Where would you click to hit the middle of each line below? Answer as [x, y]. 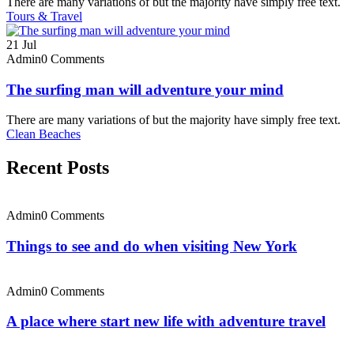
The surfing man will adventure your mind [145, 89]
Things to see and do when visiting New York [152, 246]
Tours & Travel [44, 16]
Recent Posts [58, 168]
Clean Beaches [43, 134]
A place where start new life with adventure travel [166, 322]
